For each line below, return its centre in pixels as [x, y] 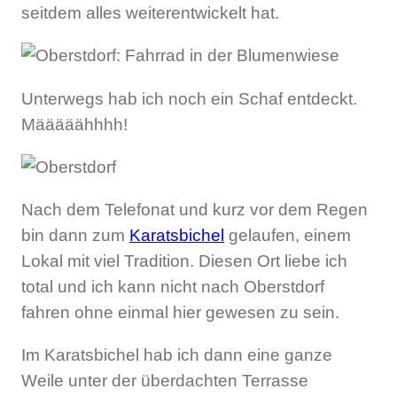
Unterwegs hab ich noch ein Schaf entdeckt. [189, 98]
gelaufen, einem [288, 235]
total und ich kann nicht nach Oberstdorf [173, 286]
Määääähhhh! [74, 124]
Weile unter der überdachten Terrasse [165, 381]
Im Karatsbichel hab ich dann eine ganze [177, 355]
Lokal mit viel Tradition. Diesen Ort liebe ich [184, 261]
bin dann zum [75, 235]
